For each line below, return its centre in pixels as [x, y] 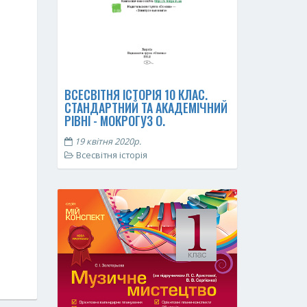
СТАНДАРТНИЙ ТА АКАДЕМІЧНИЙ [146, 108]
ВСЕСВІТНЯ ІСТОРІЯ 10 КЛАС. [136, 95]
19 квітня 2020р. [107, 142]
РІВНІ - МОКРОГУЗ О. [114, 121]
